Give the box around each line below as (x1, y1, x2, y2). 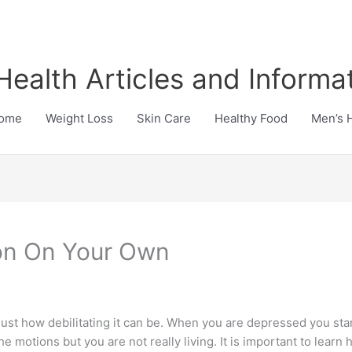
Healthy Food (214, 111, 288, 126)
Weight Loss (46, 111, 113, 126)
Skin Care (137, 111, 191, 126)
